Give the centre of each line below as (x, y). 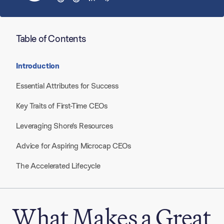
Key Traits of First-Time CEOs (62, 106)
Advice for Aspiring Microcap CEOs (73, 146)
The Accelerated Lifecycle (58, 166)
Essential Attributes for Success (67, 86)
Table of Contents (51, 38)
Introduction (38, 66)
